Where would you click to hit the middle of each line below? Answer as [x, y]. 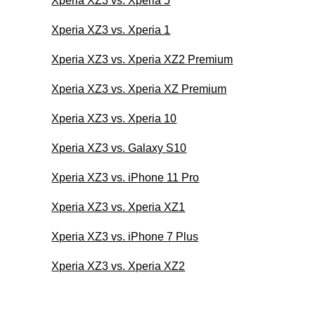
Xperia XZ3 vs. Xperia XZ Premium [139, 89]
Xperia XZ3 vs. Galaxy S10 [119, 148]
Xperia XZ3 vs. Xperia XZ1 [118, 207]
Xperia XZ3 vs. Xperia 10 [114, 118]
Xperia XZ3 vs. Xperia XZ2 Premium [142, 59]
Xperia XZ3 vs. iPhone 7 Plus [125, 236]
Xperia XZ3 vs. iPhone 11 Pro [126, 177]
